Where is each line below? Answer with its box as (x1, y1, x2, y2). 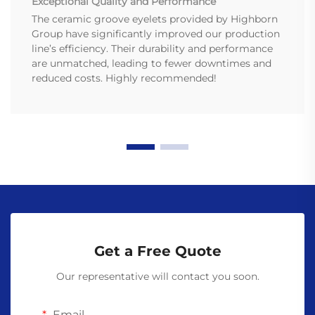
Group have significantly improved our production (32, 27, 280, 41)
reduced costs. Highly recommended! (32, 72, 217, 85)
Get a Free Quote (94, 243, 221, 260)
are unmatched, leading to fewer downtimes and (32, 57, 271, 70)
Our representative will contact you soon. (56, 270, 259, 283)
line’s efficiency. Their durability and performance (32, 42, 273, 56)
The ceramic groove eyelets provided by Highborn (32, 13, 278, 26)
